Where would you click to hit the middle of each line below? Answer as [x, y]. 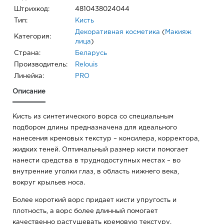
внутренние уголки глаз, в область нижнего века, [96, 172]
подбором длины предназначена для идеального [95, 128]
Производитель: [41, 65]
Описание [29, 92]
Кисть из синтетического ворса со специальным [93, 117]
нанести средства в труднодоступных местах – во [96, 161]
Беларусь [91, 53]
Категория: [32, 37]
